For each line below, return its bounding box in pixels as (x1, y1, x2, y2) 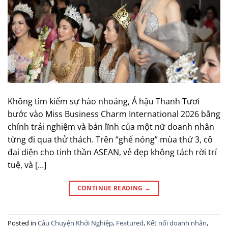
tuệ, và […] (8, 159, 46, 170)
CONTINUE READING (77, 183, 145, 192)
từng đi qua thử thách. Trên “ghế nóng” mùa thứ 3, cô (8, 133, 213, 145)
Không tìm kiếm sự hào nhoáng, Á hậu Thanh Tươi (8, 95, 199, 107)
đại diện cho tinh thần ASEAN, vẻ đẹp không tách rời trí (8, 146, 217, 158)
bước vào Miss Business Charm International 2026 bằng (8, 108, 220, 120)
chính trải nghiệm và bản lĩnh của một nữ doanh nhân (8, 121, 214, 132)
